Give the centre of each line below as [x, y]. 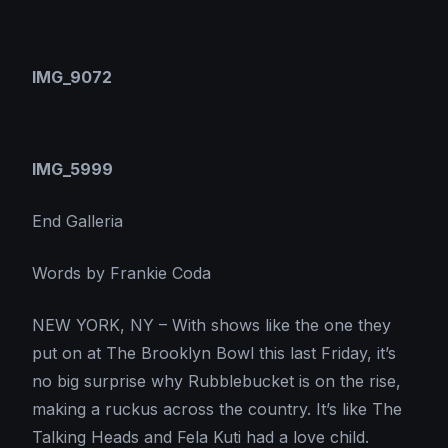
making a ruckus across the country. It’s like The [217, 409]
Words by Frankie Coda [121, 273]
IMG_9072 [72, 77]
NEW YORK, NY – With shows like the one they [211, 325]
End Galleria [77, 221]
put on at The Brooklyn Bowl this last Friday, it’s [214, 353]
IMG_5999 [72, 169]
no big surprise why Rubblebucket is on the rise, [216, 381]
